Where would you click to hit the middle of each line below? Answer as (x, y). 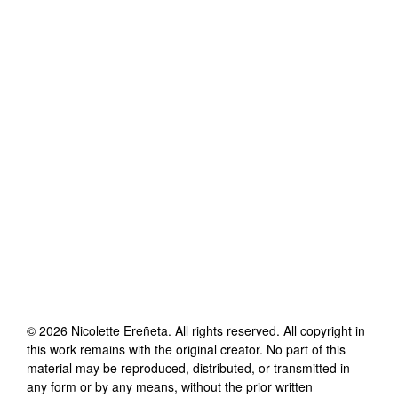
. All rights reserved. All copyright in (267, 330)
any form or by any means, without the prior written (170, 386)
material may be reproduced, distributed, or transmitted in (188, 367)
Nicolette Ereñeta (119, 330)
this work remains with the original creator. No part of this (186, 349)
